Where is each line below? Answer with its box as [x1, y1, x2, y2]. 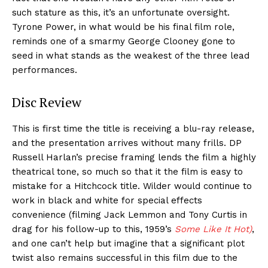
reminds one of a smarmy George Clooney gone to [12, 36, 235, 47]
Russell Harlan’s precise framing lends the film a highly [12, 152, 256, 163]
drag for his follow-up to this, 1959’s [12, 224, 175, 235]
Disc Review [12, 93, 81, 111]
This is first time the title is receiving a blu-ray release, [12, 123, 254, 135]
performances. [12, 65, 77, 76]
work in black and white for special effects [12, 195, 202, 206]
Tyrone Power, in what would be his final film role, [12, 22, 234, 33]
